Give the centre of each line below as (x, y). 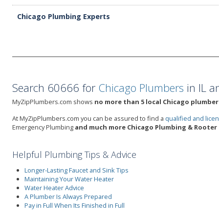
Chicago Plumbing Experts (64, 16)
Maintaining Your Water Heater (69, 179)
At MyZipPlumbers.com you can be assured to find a (89, 118)
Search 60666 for (55, 88)
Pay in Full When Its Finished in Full (75, 205)
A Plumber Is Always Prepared (68, 196)
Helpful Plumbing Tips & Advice (74, 154)
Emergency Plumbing (44, 127)
